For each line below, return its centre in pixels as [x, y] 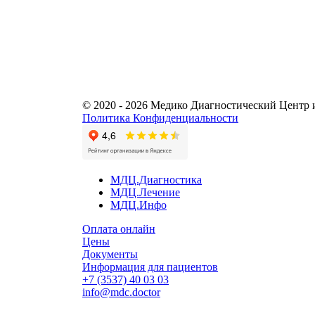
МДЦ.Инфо [139, 205]
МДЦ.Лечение [145, 192]
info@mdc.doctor [121, 292]
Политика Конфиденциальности [160, 118]
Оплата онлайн [119, 229]
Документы [110, 254]
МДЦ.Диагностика [156, 180]
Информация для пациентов [150, 267]
